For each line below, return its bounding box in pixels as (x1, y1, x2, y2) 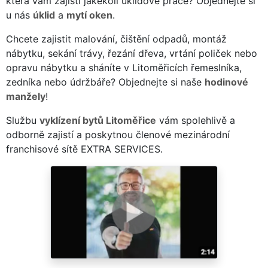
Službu (6, 114, 39, 126)
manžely (6, 90, 45, 102)
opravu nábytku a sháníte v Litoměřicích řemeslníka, (6, 61, 242, 74)
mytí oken (66, 8, 112, 21)
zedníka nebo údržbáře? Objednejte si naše (6, 75, 205, 88)
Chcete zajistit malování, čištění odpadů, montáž (6, 32, 227, 45)
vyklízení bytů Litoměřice (39, 114, 156, 126)
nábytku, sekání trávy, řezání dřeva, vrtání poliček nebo (6, 47, 257, 59)
